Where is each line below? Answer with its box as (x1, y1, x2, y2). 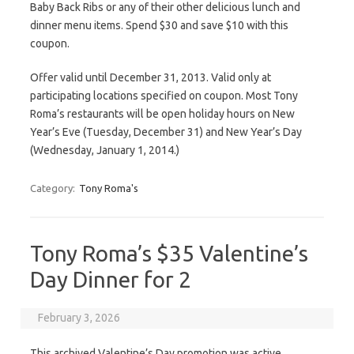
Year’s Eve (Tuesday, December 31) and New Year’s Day (30, 126, 302, 138)
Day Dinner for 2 (30, 267, 191, 292)
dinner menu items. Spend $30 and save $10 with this (30, 19, 288, 32)
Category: (30, 183, 77, 194)
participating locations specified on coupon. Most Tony (30, 89, 298, 102)
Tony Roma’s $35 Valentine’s (30, 241, 308, 265)
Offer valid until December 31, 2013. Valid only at (30, 71, 271, 84)
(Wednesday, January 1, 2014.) (30, 144, 179, 156)
